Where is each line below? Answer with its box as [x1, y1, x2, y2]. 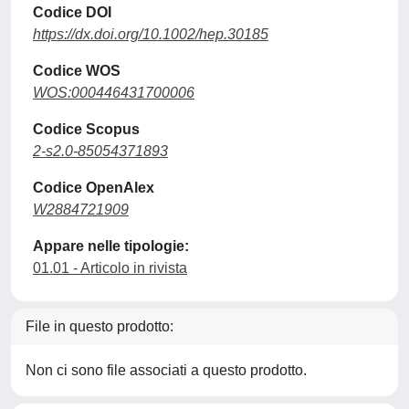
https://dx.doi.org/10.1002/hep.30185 [33, 26, 268, 42]
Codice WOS [33, 62, 121, 79]
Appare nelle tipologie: [33, 237, 189, 254]
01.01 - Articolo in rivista [33, 259, 187, 276]
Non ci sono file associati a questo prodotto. [26, 362, 307, 378]
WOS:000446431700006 [33, 84, 194, 100]
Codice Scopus [33, 121, 140, 137]
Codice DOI [33, 4, 111, 20]
